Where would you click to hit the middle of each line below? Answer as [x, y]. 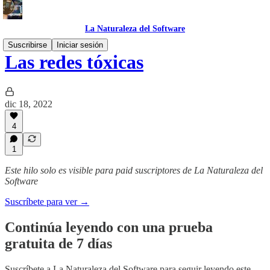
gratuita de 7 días [58, 243]
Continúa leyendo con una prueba [109, 227]
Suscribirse [27, 45]
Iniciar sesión [80, 45]
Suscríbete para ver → [47, 202]
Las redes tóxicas [74, 62]
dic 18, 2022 [29, 104]
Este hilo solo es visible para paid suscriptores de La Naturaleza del [134, 170]
